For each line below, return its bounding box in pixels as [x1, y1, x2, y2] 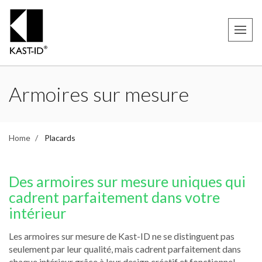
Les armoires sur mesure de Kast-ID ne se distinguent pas [9, 230, 235, 242]
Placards [44, 133, 75, 143]
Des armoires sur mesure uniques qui [9, 173, 246, 190]
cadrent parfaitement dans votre [9, 188, 220, 206]
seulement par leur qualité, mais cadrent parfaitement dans [9, 243, 241, 254]
